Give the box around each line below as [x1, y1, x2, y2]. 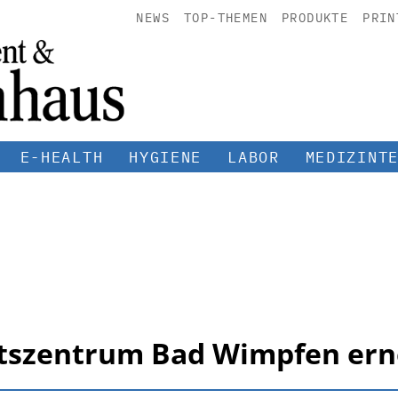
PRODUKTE [281, 10, 349, 26]
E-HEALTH [20, 147, 104, 167]
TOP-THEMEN [183, 10, 267, 26]
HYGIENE [129, 147, 203, 167]
